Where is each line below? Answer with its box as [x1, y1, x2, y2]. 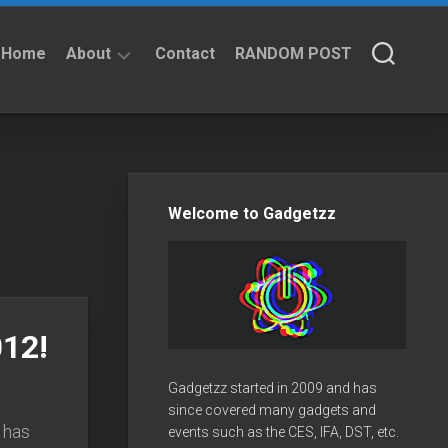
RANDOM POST [235, 44, 352, 63]
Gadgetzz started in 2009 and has [168, 379, 377, 396]
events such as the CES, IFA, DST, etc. [168, 423, 399, 440]
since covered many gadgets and [168, 401, 376, 418]
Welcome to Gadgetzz [168, 203, 336, 223]
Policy [86, 170, 128, 186]
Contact [155, 44, 215, 63]
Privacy [86, 150, 136, 166]
